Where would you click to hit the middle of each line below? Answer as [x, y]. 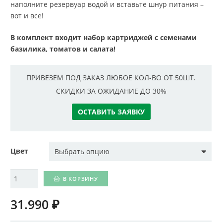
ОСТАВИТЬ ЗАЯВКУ [111, 112]
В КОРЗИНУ [81, 179]
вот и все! [27, 16]
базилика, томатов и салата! [63, 49]
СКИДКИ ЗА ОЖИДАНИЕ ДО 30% [111, 91]
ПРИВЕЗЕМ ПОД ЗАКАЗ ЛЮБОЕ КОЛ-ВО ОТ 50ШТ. [111, 78]
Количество [30, 174]
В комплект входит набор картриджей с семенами [104, 37]
